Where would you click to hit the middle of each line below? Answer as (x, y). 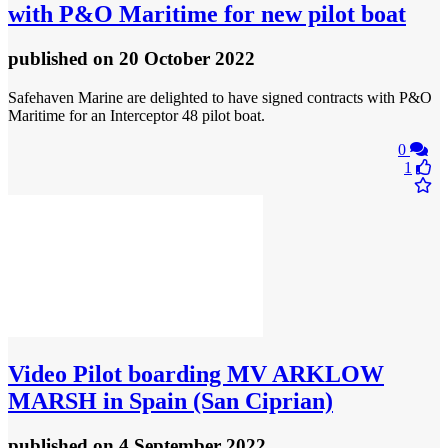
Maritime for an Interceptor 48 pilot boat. (136, 115)
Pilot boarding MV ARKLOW (225, 373)
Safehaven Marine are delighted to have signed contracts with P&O (220, 97)
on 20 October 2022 (174, 59)
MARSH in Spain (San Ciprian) (170, 400)
